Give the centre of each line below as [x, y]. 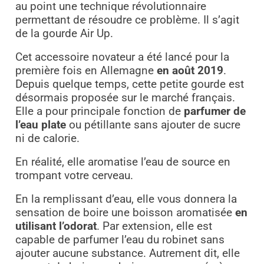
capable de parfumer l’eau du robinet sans [120, 240]
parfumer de [214, 112]
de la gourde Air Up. [64, 34]
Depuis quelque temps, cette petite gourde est [129, 85]
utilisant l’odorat [56, 227]
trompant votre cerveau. [75, 176]
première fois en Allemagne [86, 71]
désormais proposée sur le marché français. [125, 98]
